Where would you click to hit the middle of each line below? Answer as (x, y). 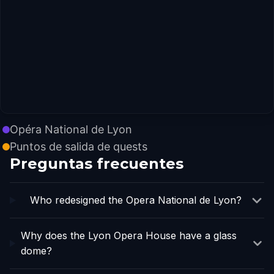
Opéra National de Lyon (71, 129)
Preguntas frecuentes (97, 164)
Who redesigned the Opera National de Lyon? (135, 200)
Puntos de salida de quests (79, 146)
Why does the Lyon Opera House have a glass (129, 235)
